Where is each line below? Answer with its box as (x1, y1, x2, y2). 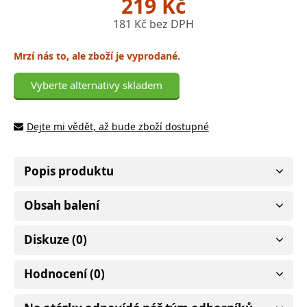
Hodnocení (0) (24, 265, 105, 282)
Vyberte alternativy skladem (31, 77, 162, 92)
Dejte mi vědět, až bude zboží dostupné (26, 119, 209, 133)
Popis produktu (24, 162, 114, 179)
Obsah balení (24, 197, 99, 213)
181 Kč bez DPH (113, 16, 194, 32)
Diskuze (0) (24, 231, 87, 247)
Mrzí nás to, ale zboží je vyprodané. (14, 49, 180, 62)
